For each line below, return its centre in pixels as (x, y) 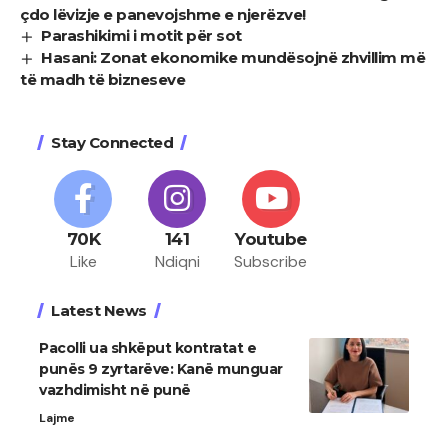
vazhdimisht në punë (115, 389)
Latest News (99, 310)
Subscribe (271, 261)
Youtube (271, 238)
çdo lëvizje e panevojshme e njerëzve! (163, 14)
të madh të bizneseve (102, 79)
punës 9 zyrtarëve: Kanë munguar (161, 368)
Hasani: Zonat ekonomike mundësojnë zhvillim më (233, 57)
